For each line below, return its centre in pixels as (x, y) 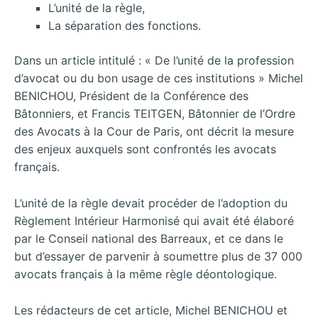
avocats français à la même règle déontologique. (146, 274)
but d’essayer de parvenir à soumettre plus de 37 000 (158, 256)
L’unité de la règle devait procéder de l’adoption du (151, 203)
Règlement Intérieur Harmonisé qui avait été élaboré (154, 220)
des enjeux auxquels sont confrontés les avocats (145, 149)
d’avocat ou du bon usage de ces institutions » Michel (159, 78)
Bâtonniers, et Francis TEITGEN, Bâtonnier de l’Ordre (155, 114)
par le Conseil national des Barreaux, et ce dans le (149, 238)
